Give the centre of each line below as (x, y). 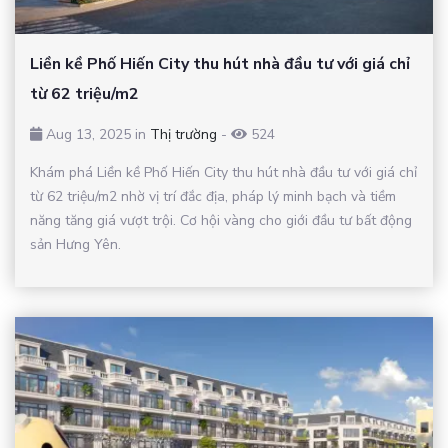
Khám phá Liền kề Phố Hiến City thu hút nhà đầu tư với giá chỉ (223, 173)
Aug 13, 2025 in (96, 135)
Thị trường (183, 135)
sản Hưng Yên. (75, 245)
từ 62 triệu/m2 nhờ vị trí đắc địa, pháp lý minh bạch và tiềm (213, 197)
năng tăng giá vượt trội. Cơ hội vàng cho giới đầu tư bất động (221, 221)
